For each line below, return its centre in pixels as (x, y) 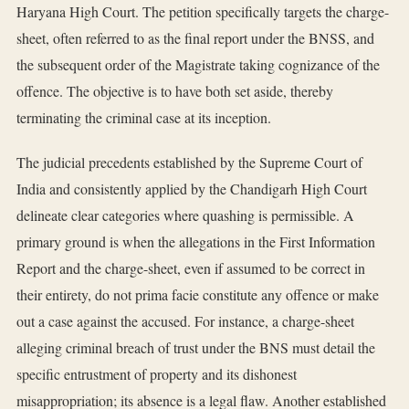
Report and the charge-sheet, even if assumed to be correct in (191, 268)
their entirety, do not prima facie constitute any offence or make (198, 295)
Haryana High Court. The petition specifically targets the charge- (203, 12)
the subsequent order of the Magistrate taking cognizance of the (198, 65)
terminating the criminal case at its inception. (144, 118)
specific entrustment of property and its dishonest (157, 374)
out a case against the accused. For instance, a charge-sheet (185, 321)
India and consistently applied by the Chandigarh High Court (192, 189)
